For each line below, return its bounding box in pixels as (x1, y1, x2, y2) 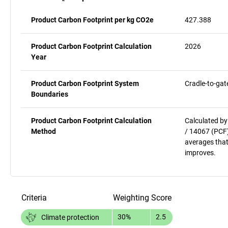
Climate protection (41, 213, 99, 221)
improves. (185, 148, 216, 157)
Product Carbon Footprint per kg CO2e (31, 15, 154, 24)
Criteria (21, 192, 47, 203)
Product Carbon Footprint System (31, 79, 139, 88)
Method (31, 127, 56, 135)
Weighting (113, 192, 149, 203)
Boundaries (31, 90, 68, 98)
